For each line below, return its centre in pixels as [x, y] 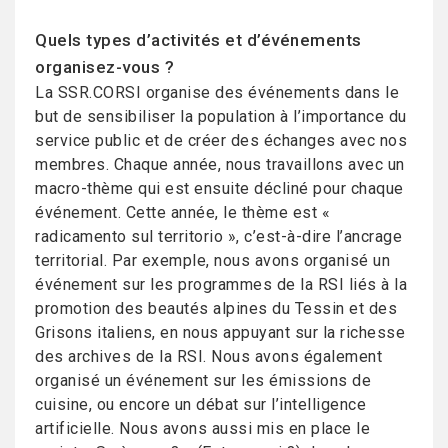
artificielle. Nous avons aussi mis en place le [202, 428]
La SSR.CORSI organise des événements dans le [217, 92]
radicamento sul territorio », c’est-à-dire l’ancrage [218, 236]
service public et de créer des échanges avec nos [221, 140]
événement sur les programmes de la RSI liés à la [221, 284]
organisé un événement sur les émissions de [203, 380]
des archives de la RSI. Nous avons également [208, 356]
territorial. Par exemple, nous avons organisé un [212, 260]
